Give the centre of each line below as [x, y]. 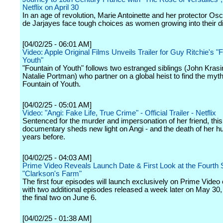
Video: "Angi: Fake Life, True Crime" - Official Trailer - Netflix [119, 113]
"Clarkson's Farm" [52, 174]
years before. [44, 137]
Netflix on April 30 [51, 7]
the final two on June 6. [59, 198]
